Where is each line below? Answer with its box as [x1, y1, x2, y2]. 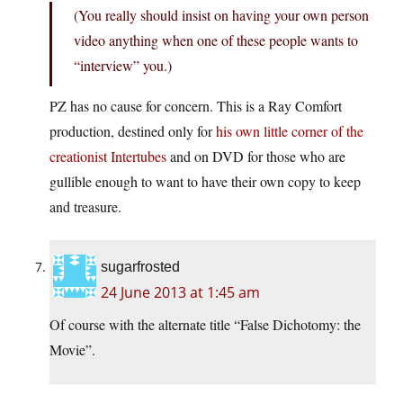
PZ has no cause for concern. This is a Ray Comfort [49, 96, 342, 116]
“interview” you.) [74, 56, 172, 76]
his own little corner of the [216, 121, 363, 141]
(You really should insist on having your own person [74, 5, 369, 25]
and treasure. [49, 197, 121, 217]
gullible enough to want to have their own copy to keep [49, 172, 361, 192]
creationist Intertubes [49, 147, 166, 166]
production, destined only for [49, 121, 216, 141]
